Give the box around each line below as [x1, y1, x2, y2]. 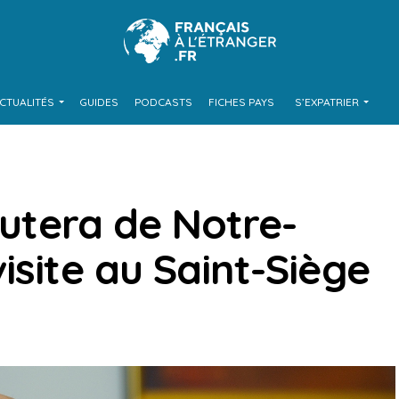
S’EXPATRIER [294, 95, 359, 109]
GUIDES [78, 95, 118, 109]
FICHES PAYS [208, 95, 274, 109]
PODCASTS [134, 95, 192, 109]
